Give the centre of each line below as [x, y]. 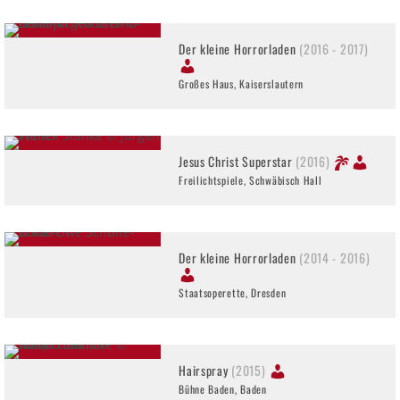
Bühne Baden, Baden [223, 388]
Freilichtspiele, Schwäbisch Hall [250, 179]
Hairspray [205, 370]
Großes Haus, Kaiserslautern [242, 83]
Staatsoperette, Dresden [233, 292]
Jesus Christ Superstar [237, 161]
